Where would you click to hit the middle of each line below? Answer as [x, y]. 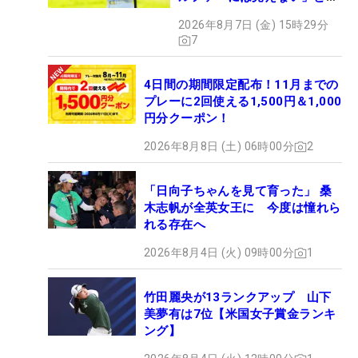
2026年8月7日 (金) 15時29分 [253, 25]
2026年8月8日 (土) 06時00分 [219, 147]
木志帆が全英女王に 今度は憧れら [243, 208]
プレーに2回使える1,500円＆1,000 [243, 102]
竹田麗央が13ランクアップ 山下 [238, 298]
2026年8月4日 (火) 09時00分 [219, 253]
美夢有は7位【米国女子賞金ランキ [240, 314]
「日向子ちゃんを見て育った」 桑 [238, 191]
